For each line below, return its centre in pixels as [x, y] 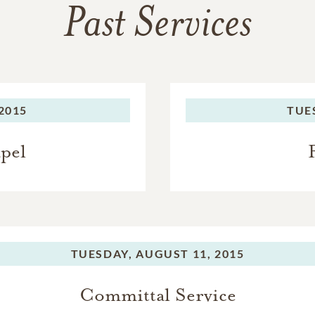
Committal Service [157, 295]
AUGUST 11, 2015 [190, 253]
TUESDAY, [102, 253]
